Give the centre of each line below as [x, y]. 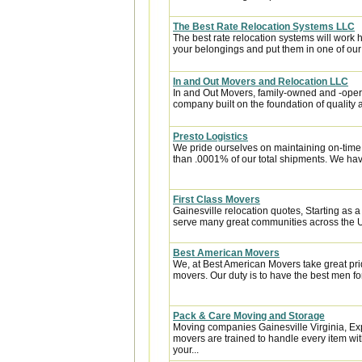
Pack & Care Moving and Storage [249, 316]
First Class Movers [217, 200]
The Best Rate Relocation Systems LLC [264, 27]
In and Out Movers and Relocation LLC [261, 82]
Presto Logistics [210, 137]
